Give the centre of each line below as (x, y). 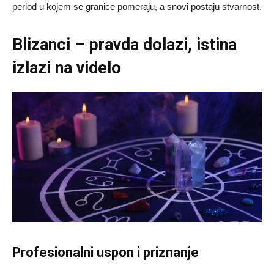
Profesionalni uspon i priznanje (106, 253)
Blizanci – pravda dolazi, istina (124, 44)
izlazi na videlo (67, 68)
